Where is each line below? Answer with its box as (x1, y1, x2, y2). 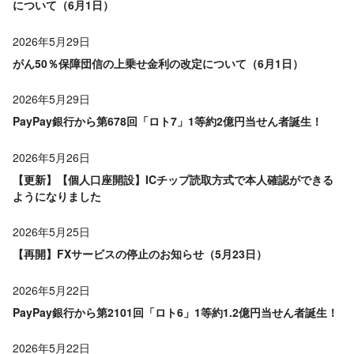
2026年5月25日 (13, 224, 90, 240)
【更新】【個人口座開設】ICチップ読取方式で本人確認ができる (13, 171, 333, 187)
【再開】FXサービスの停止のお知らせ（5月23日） (13, 246, 267, 262)
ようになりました (13, 187, 101, 204)
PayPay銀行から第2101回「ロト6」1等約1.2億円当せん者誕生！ (13, 303, 338, 320)
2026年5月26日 (13, 149, 90, 165)
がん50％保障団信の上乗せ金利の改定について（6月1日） (13, 55, 303, 71)
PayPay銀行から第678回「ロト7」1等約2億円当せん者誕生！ (13, 113, 322, 130)
